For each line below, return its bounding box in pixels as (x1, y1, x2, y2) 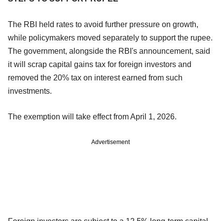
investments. (8, 86, 52, 95)
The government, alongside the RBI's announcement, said (8, 46, 210, 55)
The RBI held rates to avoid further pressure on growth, (8, 20, 198, 29)
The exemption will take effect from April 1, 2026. (8, 112, 177, 121)
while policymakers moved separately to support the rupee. (8, 33, 213, 42)
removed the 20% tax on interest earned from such (8, 73, 183, 82)
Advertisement (91, 138, 130, 146)
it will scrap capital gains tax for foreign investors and (8, 60, 191, 69)
